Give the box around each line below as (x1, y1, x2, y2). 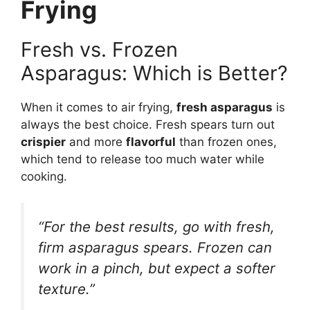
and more (66, 134, 126, 149)
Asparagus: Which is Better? (21, 60, 288, 85)
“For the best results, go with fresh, (38, 218, 275, 236)
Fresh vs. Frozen (21, 37, 178, 62)
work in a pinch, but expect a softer (38, 259, 275, 277)
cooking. (21, 169, 67, 183)
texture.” (38, 280, 95, 298)
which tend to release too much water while (21, 152, 264, 166)
